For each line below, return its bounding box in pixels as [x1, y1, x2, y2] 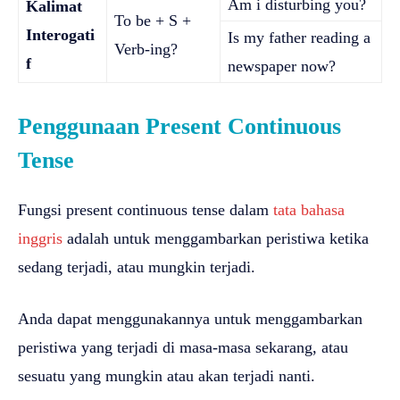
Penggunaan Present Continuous [18, 112, 341, 139]
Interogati [26, 25, 95, 44]
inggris [18, 229, 62, 247]
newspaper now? [228, 56, 336, 75]
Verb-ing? [114, 39, 178, 58]
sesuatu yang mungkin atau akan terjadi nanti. [18, 366, 315, 385]
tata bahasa [273, 200, 345, 219]
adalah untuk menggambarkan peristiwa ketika [62, 229, 369, 247]
